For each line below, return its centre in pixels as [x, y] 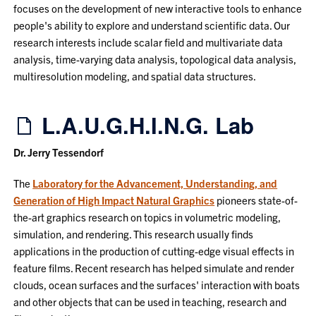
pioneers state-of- [256, 200]
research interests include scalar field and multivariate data [148, 42]
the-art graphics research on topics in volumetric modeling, [147, 217]
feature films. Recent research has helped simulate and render [154, 267]
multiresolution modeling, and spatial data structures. [135, 75]
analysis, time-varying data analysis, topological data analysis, [155, 59]
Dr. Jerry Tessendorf [59, 152]
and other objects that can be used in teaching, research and [150, 301]
